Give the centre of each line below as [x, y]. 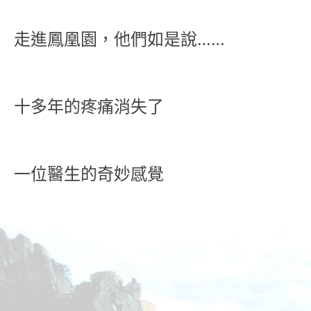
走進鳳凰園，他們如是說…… [119, 39]
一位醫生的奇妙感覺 [89, 174]
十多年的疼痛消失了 [89, 106]
